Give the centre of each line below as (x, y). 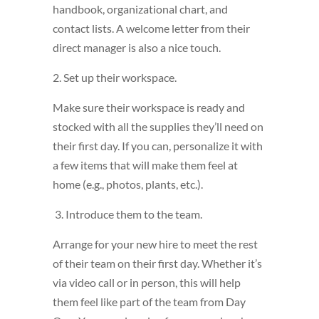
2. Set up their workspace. (115, 78)
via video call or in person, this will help (147, 283)
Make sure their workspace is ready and (149, 108)
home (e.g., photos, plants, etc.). (128, 184)
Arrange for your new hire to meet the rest (155, 244)
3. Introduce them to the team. (127, 214)
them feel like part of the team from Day (149, 302)
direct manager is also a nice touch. (137, 48)
